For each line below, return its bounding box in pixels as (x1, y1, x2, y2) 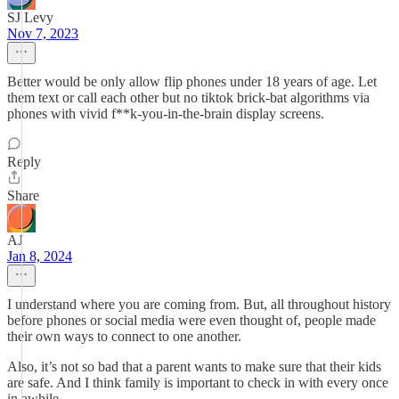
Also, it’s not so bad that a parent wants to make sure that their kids (7, 359, 381, 374)
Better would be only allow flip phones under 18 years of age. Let (7, 74, 377, 89)
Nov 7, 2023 (7, 26, 78, 41)
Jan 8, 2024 (7, 248, 72, 264)
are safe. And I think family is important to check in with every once (7, 375, 388, 390)
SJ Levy (7, 10, 53, 25)
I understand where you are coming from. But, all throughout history (7, 297, 391, 312)
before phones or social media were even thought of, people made (7, 313, 376, 328)
